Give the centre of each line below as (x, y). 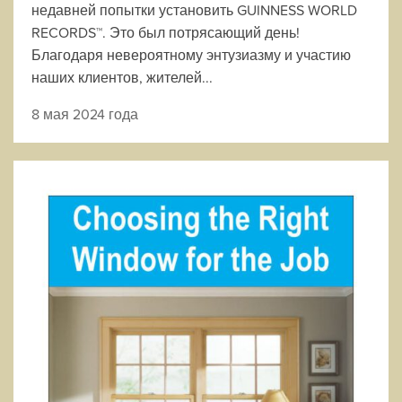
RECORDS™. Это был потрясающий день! (166, 32)
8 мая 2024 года (85, 114)
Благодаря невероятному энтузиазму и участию (191, 55)
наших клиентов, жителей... (122, 77)
